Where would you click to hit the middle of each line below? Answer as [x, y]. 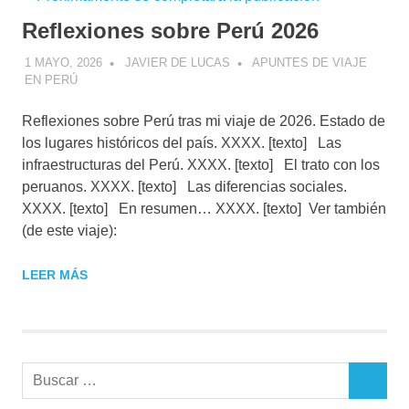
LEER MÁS [55, 274]
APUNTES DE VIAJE [309, 62]
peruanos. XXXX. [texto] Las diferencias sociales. [184, 186]
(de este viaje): [73, 230]
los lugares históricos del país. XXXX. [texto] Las [182, 142]
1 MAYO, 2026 [63, 62]
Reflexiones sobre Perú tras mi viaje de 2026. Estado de [204, 121]
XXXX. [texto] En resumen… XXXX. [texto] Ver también [204, 208]
